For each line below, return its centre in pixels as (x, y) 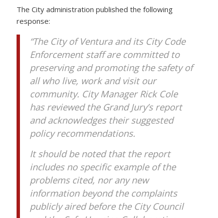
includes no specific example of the (102, 167)
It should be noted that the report (100, 154)
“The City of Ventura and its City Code (107, 41)
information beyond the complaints (103, 193)
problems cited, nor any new (89, 180)
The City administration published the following (94, 9)
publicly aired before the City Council (106, 206)
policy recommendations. (82, 133)
